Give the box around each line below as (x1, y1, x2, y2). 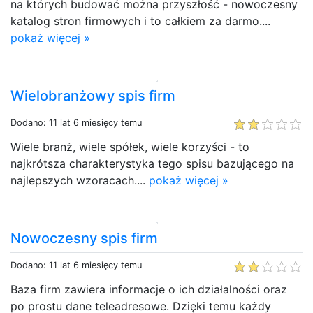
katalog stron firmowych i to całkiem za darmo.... (10, 13, 270, 28)
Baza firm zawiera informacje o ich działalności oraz (10, 282, 287, 296)
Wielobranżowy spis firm (10, 87, 175, 104)
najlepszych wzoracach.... (10, 173, 149, 187)
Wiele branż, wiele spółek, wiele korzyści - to (10, 139, 249, 154)
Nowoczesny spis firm (10, 229, 158, 247)
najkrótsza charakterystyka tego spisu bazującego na (10, 156, 294, 170)
